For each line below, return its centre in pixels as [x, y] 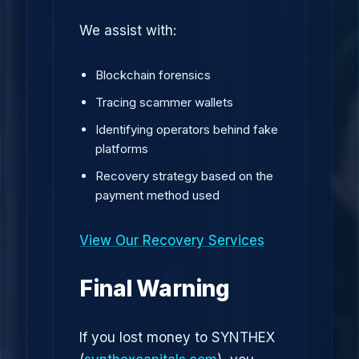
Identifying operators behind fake [187, 129]
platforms [122, 149]
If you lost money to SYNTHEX [177, 337]
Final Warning [155, 288]
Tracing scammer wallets [164, 102]
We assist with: [128, 30]
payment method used [157, 195]
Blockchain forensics [153, 75]
